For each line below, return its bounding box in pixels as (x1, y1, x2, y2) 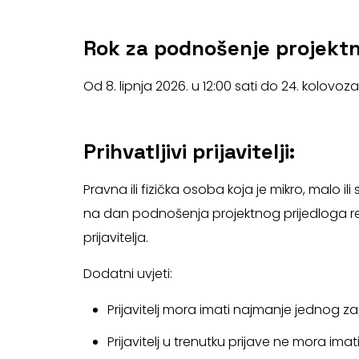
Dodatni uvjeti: (83, 264, 172, 283)
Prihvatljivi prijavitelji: (83, 137, 295, 165)
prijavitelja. (83, 228, 148, 247)
